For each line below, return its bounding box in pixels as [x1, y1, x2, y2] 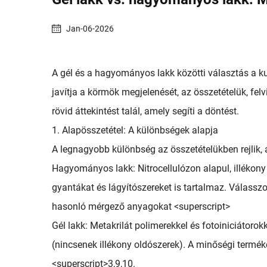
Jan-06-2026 [66, 23, 114, 33]
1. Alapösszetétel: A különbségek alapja [52, 125, 218, 136]
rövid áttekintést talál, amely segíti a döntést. [52, 105, 239, 117]
